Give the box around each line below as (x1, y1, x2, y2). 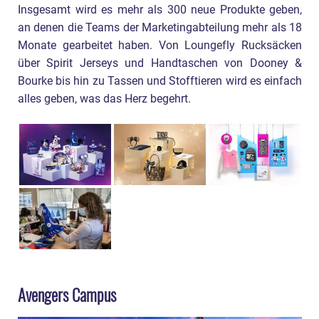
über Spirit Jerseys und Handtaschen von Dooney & (18, 56, 302, 70)
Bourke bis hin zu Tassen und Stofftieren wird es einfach (18, 74, 302, 88)
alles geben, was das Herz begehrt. (18, 92, 191, 105)
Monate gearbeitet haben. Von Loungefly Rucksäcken (18, 38, 302, 52)
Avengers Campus (18, 282, 116, 307)
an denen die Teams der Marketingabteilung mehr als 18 (18, 21, 302, 34)
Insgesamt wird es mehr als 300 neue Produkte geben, (18, 3, 302, 16)
